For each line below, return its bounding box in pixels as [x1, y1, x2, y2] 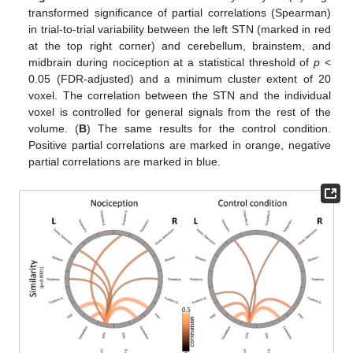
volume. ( [28, 122, 80, 136]
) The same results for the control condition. [87, 122, 331, 136]
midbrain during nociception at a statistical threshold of [28, 56, 314, 69]
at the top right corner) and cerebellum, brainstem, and [28, 39, 331, 53]
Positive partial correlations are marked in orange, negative [28, 139, 331, 152]
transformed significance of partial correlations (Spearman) [28, 6, 331, 20]
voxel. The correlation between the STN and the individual [28, 89, 331, 102]
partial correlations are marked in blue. [28, 155, 221, 169]
